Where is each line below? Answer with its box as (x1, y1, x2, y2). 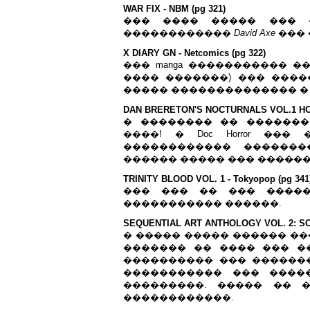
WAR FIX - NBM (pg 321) (123, 3, 226, 14)
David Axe (234, 28, 275, 38)
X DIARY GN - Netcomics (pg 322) (123, 48, 266, 58)
